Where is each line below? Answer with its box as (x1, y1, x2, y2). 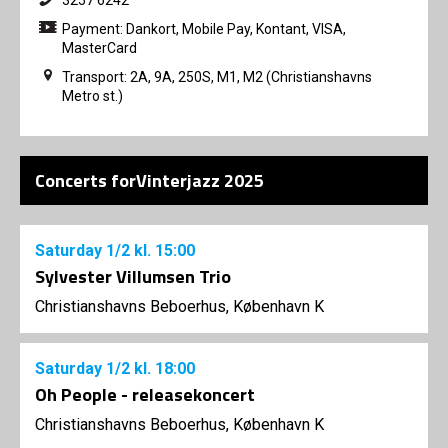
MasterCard (62, 39, 137, 56)
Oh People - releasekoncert (35, 380, 255, 408)
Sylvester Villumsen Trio (35, 262, 231, 290)
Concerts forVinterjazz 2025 (35, 166, 264, 194)
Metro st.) (62, 87, 123, 104)
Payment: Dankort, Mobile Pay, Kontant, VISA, (62, 20, 346, 37)
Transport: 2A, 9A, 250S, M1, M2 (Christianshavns (62, 68, 372, 85)
